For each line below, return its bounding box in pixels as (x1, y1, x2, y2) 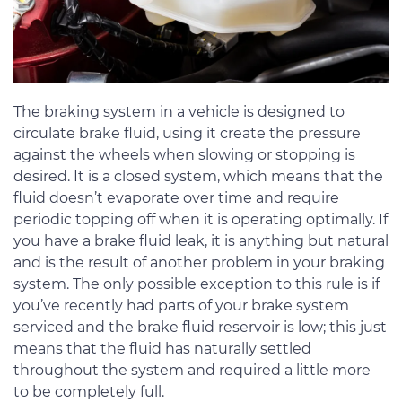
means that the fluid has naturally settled (13, 339, 311, 357)
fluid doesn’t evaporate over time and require (13, 188, 339, 206)
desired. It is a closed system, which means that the (13, 167, 383, 185)
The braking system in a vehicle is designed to (13, 102, 345, 120)
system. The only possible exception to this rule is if (13, 275, 380, 293)
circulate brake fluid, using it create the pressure (13, 124, 361, 142)
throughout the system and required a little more (13, 361, 371, 379)
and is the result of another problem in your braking (13, 253, 385, 271)
